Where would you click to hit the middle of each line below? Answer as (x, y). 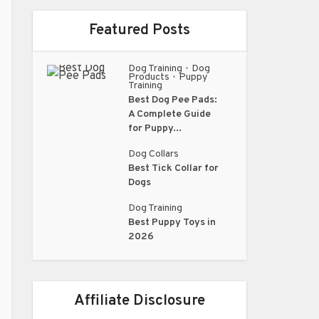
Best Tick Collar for (174, 168)
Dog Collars (154, 154)
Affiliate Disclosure (140, 301)
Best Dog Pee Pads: (173, 100)
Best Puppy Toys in (172, 223)
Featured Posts (140, 30)
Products (149, 77)
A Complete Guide (170, 114)
